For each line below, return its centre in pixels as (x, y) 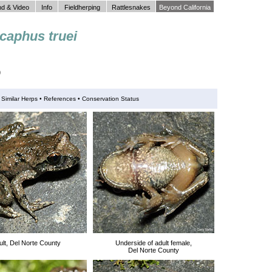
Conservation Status (109, 99)
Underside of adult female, (154, 243)
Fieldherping (82, 7)
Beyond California (185, 7)
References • (62, 99)
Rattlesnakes (131, 7)
